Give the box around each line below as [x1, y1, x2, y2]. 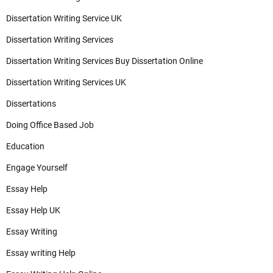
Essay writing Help [6, 248, 76, 258]
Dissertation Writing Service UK [6, 13, 122, 23]
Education [6, 141, 44, 151]
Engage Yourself [6, 163, 68, 172]
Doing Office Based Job [6, 120, 94, 130]
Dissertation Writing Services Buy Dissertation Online [6, 56, 203, 66]
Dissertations [6, 99, 56, 108]
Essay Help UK [6, 205, 60, 215]
